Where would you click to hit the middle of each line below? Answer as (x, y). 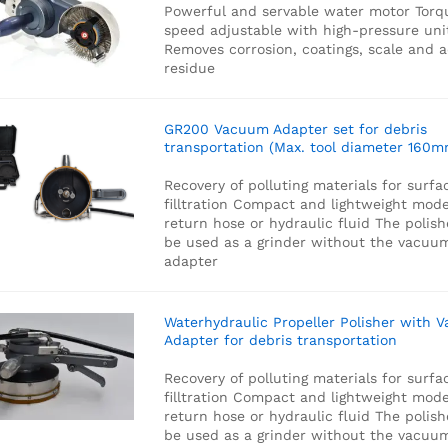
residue (189, 68)
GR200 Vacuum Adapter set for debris (295, 129)
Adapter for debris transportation (280, 340)
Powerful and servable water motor (286, 11)
